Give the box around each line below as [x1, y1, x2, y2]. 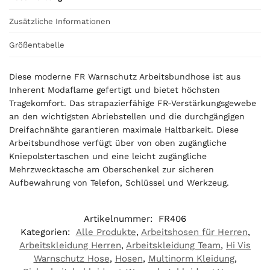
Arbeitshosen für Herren [140, 226, 248, 237]
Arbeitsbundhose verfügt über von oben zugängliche [9, 137, 227, 148]
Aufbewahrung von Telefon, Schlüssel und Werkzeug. [9, 177, 229, 187]
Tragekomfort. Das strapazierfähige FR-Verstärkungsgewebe [9, 98, 256, 108]
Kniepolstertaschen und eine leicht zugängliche [9, 151, 207, 161]
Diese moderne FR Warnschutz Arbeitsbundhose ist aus [9, 71, 240, 81]
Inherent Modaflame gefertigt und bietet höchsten [9, 84, 220, 95]
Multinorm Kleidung [148, 253, 234, 264]
